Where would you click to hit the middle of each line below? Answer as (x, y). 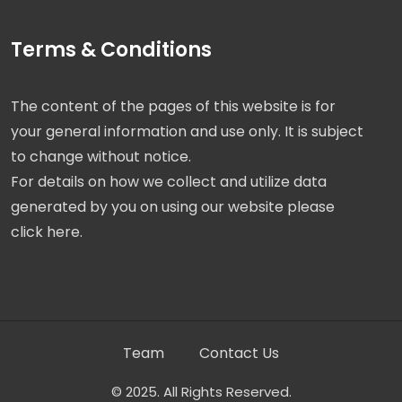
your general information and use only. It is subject (187, 132)
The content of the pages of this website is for (173, 107)
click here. (47, 232)
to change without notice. (101, 157)
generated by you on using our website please (173, 207)
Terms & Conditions (111, 50)
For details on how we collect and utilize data (169, 182)
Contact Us (239, 354)
